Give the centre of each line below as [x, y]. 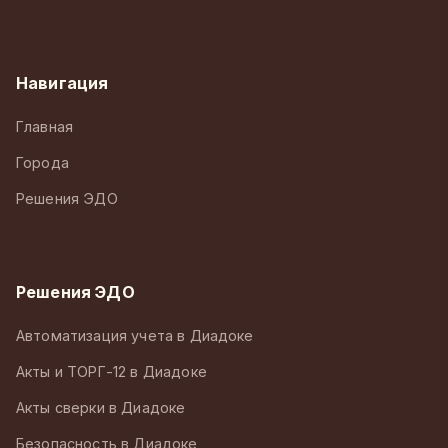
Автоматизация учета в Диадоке [135, 335]
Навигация [62, 82]
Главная [45, 126]
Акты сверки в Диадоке [101, 407]
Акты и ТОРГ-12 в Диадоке [111, 371]
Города [42, 162]
